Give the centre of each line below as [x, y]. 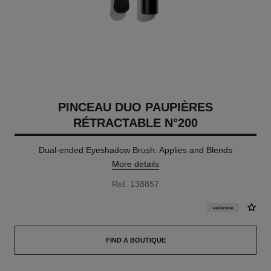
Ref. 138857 [135, 184]
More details [135, 164]
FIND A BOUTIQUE [135, 240]
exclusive [223, 207]
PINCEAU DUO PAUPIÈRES [135, 107]
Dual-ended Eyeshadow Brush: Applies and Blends [135, 150]
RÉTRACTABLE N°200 [135, 123]
